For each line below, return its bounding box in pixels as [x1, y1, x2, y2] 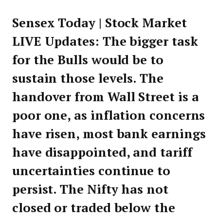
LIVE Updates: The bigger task [12, 33, 198, 50]
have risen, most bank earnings [12, 126, 206, 142]
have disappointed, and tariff [12, 144, 192, 161]
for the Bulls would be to [12, 52, 163, 68]
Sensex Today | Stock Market [12, 15, 187, 31]
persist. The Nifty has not [12, 181, 168, 198]
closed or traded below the [12, 200, 175, 216]
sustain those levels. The [12, 70, 163, 87]
